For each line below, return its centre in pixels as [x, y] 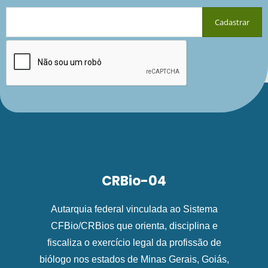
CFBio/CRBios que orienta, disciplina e [134, 226]
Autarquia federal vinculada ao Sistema [134, 209]
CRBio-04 [134, 181]
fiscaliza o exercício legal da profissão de [134, 243]
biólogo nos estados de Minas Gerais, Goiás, [134, 260]
